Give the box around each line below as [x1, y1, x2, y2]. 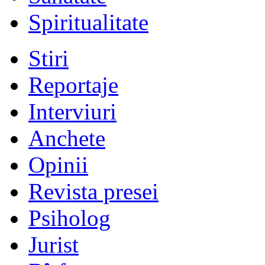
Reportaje [28, 72, 118, 98]
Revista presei [28, 179, 159, 205]
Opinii [28, 152, 88, 178]
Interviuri [28, 99, 117, 125]
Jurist [28, 232, 79, 258]
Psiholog [28, 205, 111, 231]
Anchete [28, 125, 105, 151]
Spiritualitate [28, 9, 148, 35]
